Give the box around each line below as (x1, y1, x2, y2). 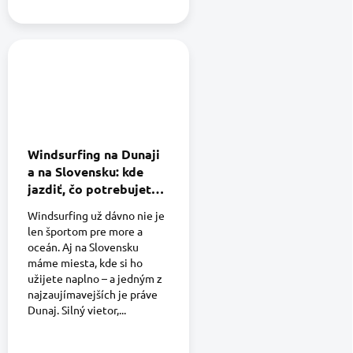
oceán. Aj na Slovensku (28, 240, 139, 255)
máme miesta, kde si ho (28, 255, 143, 270)
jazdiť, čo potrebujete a (28, 180, 169, 198)
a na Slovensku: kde (28, 163, 143, 180)
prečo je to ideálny (28, 198, 140, 215)
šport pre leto (28, 215, 112, 232)
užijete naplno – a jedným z (28, 271, 162, 286)
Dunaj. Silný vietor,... (28, 303, 126, 318)
